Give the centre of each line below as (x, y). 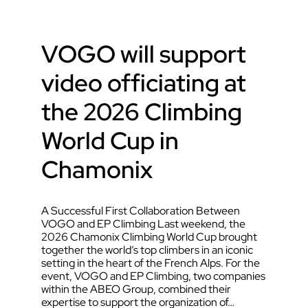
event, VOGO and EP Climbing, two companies (153, 276)
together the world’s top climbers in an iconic (147, 250)
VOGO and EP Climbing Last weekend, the (143, 224)
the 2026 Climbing (142, 112)
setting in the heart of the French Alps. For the (151, 263)
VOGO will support (144, 54)
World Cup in (110, 141)
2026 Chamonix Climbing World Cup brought (149, 237)
